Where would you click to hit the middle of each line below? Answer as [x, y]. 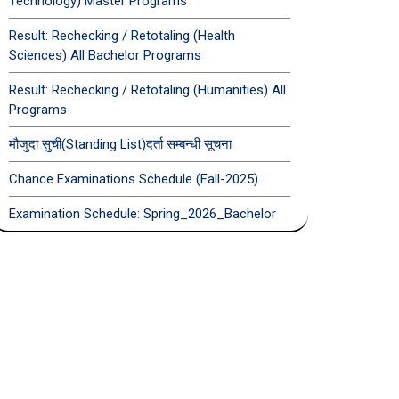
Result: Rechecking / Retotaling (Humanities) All [147, 90]
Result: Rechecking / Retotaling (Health [122, 36]
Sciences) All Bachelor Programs [105, 55]
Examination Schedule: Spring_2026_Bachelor [142, 214]
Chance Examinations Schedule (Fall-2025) [134, 179]
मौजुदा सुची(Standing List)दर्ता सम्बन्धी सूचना [120, 144]
